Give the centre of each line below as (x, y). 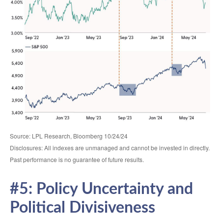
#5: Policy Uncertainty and (101, 189)
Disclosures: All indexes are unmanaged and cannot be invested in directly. (110, 147)
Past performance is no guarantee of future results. (77, 159)
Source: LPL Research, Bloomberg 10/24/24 (69, 136)
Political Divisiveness (82, 207)
